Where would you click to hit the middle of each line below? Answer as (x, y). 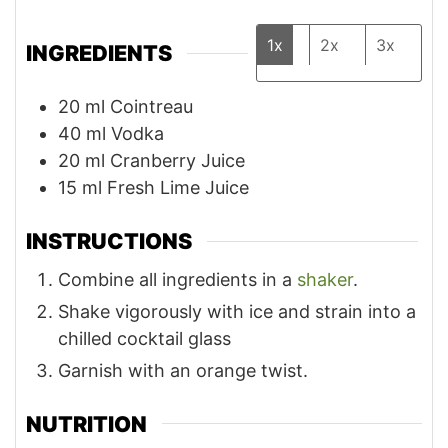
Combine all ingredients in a (177, 279)
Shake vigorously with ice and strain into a (237, 311)
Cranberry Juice (177, 161)
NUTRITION (86, 423)
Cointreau (151, 107)
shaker (325, 279)
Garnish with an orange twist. (183, 370)
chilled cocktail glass (144, 338)
